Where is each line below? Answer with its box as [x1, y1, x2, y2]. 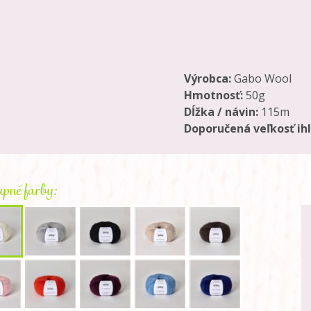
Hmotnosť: [184, 87, 243, 103]
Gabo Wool [231, 71, 292, 86]
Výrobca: [184, 71, 231, 86]
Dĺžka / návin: [184, 104, 258, 119]
